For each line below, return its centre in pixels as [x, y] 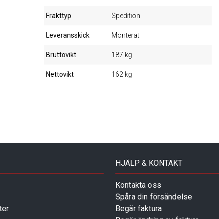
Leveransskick [68, 35]
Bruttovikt [61, 55]
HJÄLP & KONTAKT [149, 163]
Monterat [126, 35]
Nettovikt [60, 74]
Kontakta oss [138, 185]
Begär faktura [139, 208]
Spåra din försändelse [154, 197]
